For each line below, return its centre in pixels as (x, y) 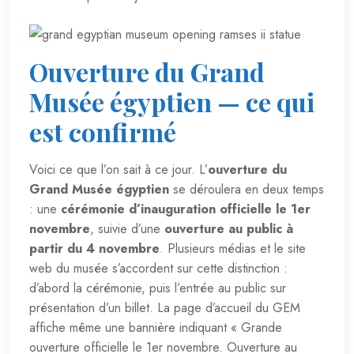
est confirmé (103, 131)
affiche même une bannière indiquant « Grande (156, 327)
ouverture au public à (229, 228)
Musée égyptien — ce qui (172, 101)
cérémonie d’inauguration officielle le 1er (186, 209)
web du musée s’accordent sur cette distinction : (158, 268)
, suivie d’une (127, 228)
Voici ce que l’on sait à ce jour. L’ (119, 169)
